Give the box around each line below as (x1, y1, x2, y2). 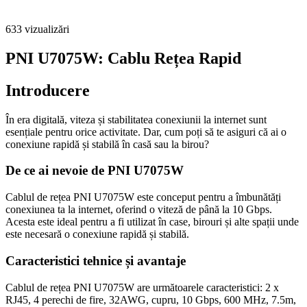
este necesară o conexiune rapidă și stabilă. (5, 228, 189, 241)
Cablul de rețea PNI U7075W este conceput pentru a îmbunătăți (5, 191, 281, 204)
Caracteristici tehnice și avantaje (5, 253, 186, 268)
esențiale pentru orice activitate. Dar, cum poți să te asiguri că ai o (5, 125, 286, 138)
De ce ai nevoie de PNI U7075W (5, 163, 184, 178)
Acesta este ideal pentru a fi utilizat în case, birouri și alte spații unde (5, 216, 299, 228)
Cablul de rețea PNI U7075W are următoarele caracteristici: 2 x (5, 281, 279, 293)
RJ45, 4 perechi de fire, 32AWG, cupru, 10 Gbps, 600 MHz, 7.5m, (5, 293, 296, 306)
